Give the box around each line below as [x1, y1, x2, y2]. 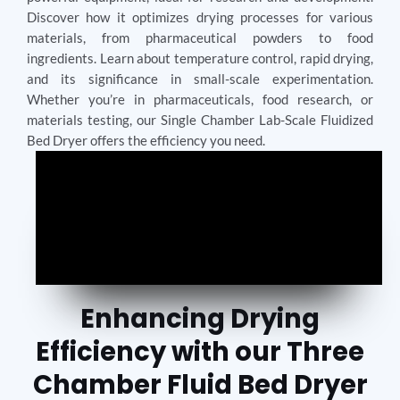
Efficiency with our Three [36, 334, 364, 370]
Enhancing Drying [80, 301, 320, 337]
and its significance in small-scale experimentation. [27, 71, 373, 87]
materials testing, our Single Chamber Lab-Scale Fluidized [27, 112, 373, 128]
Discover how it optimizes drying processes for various [27, 10, 373, 25]
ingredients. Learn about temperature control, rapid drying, [27, 51, 373, 66]
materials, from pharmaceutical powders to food [27, 30, 373, 46]
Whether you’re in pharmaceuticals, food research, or [27, 92, 373, 107]
